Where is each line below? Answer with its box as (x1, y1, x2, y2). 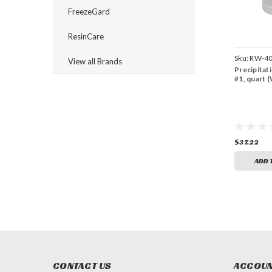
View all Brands (68, 56, 122, 66)
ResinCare (68, 32, 104, 41)
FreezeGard (68, 7, 110, 16)
